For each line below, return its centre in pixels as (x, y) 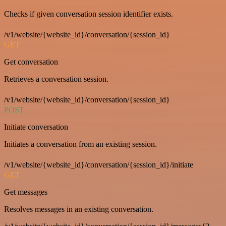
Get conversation (31, 62)
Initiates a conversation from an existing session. (80, 144)
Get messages (26, 192)
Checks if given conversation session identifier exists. (89, 14)
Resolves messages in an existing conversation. (79, 209)
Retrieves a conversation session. (56, 79)
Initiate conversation (36, 127)
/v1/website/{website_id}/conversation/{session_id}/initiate (99, 164)
